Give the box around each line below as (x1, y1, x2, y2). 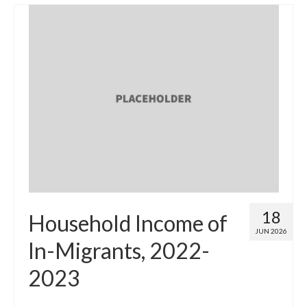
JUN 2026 (255, 227, 287, 236)
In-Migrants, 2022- (28, 237, 210, 265)
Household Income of (28, 210, 228, 237)
